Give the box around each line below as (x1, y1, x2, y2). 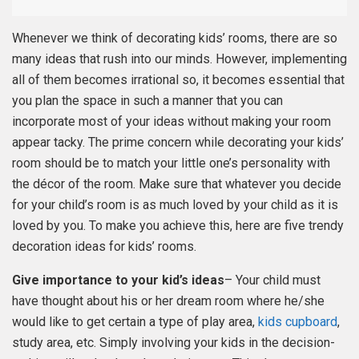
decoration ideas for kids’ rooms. (12, 238, 196, 254)
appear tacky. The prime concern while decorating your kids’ (12, 134, 344, 150)
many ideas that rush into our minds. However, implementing (12, 50, 347, 67)
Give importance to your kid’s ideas (12, 272, 224, 288)
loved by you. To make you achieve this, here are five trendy (12, 217, 344, 233)
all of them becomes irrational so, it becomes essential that (12, 71, 345, 87)
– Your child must (224, 272, 321, 288)
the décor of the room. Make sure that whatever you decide (12, 175, 341, 192)
